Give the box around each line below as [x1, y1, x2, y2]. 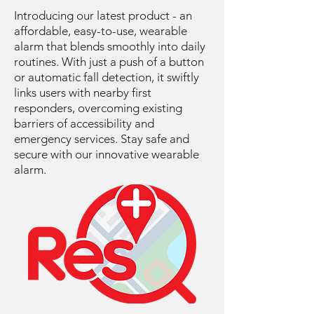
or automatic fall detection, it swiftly [14, 70, 199, 84]
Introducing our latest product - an [14, 8, 192, 22]
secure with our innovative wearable [14, 147, 199, 161]
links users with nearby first [14, 86, 151, 100]
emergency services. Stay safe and [14, 132, 189, 146]
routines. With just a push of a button [14, 55, 204, 69]
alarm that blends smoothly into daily [14, 39, 205, 53]
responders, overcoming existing [14, 101, 182, 115]
